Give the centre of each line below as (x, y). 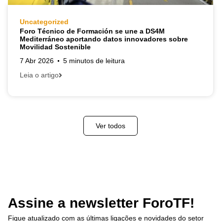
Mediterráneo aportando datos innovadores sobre (104, 39)
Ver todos (110, 126)
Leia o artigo (39, 75)
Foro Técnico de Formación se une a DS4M (92, 31)
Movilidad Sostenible (55, 47)
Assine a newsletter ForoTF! (101, 203)
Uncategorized (44, 22)
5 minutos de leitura (94, 61)
